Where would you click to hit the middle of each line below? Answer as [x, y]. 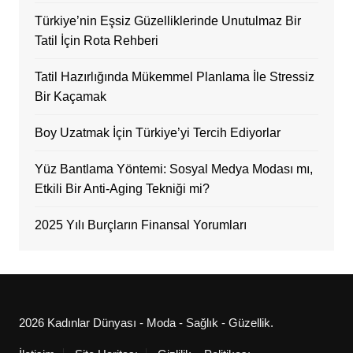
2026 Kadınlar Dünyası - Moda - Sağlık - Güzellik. [146, 323]
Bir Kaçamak [70, 97]
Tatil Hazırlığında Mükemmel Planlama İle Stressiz [174, 77]
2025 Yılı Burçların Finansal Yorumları [140, 225]
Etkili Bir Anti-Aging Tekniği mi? [122, 189]
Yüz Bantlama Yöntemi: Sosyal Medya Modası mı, [173, 169]
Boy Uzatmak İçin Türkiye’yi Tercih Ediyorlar [157, 133]
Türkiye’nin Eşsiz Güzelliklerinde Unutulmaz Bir [167, 21]
